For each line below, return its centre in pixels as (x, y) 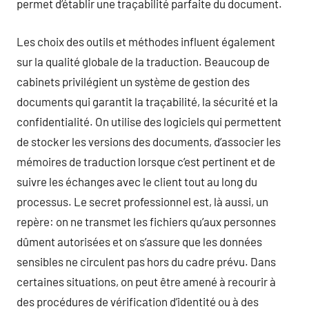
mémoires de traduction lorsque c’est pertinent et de (146, 161)
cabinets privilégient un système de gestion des (133, 81)
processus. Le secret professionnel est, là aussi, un (142, 201)
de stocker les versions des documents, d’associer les (149, 141)
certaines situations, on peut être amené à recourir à (146, 281)
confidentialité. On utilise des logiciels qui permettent (149, 121)
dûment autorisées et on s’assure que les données (139, 241)
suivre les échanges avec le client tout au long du (137, 181)
